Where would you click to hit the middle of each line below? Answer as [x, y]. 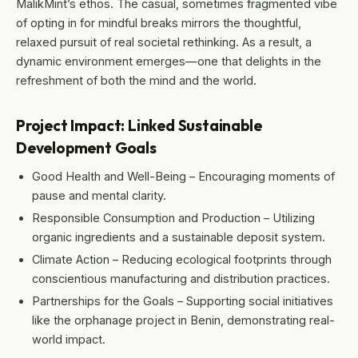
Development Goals [86, 147]
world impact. [69, 339]
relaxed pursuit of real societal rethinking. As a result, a [164, 42]
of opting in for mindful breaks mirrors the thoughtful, [159, 22]
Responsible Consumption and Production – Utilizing [173, 217]
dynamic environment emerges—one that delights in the [169, 61]
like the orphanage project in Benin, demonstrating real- [183, 320]
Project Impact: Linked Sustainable [139, 125]
